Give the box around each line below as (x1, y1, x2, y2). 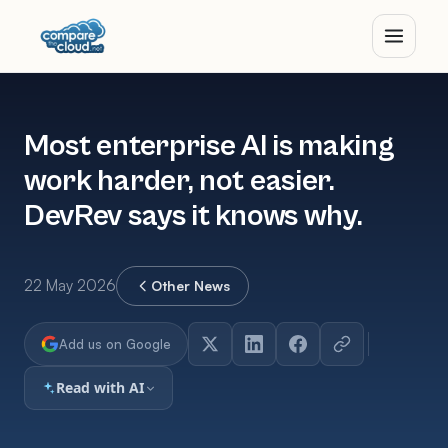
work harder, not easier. (24, 164, 335, 199)
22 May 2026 (24, 276, 116, 295)
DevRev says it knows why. (24, 199, 363, 234)
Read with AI (56, 378, 145, 397)
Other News (151, 277, 230, 294)
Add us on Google (59, 336, 171, 352)
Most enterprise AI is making (24, 129, 395, 164)
